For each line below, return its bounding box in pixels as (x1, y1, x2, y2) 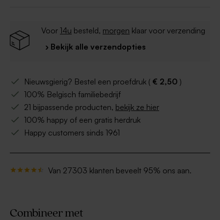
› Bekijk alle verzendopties (45, 42, 146, 52)
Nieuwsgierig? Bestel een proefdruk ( (24, 77, 152, 87)
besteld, (72, 26, 103, 36)
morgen (103, 26, 130, 36)
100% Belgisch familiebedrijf (24, 89, 121, 100)
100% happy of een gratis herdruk (24, 115, 140, 125)
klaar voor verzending (130, 26, 205, 36)
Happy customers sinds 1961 (24, 128, 120, 138)
